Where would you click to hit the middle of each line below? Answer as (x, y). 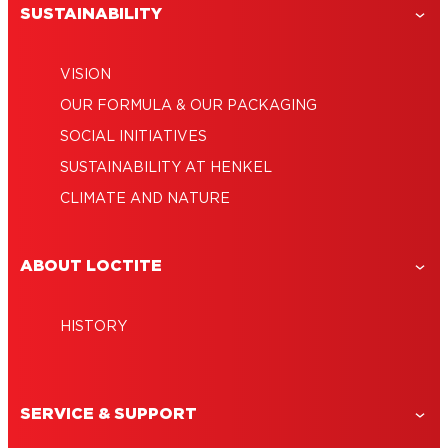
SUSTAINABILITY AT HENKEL (166, 168)
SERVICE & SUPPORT (108, 414)
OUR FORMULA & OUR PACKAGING (188, 106)
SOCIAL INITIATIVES (133, 137)
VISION (85, 75)
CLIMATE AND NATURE (145, 199)
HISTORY (93, 327)
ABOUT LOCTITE (91, 266)
